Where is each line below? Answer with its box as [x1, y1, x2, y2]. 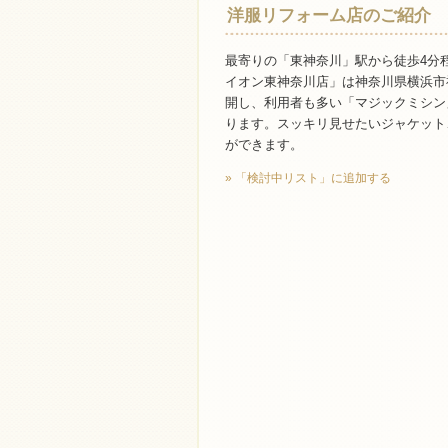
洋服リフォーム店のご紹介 [227, 6, 431, 25]
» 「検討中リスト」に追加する [225, 171, 391, 185]
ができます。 [225, 137, 303, 152]
